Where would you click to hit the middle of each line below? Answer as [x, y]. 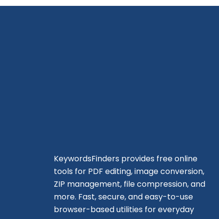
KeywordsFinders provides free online [126, 159]
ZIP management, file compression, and [130, 184]
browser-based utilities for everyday [124, 209]
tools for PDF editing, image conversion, [129, 171]
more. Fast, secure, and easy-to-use [123, 197]
